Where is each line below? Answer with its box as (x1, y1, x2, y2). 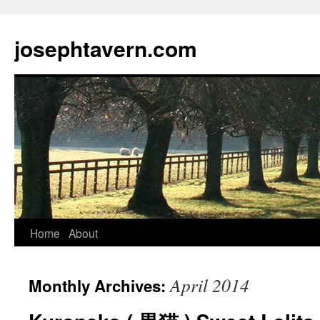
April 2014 (170, 273, 249, 297)
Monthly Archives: (29, 274, 170, 297)
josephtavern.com (14, 33, 197, 64)
